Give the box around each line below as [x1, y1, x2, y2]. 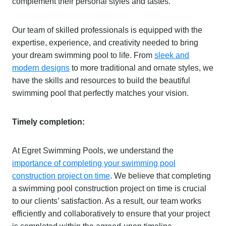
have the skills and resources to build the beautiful [12, 76, 190, 85]
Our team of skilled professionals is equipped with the [12, 25, 202, 34]
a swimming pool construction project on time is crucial [12, 184, 206, 193]
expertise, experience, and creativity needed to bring [12, 38, 198, 47]
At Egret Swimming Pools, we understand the [12, 146, 174, 155]
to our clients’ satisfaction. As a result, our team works [12, 196, 201, 205]
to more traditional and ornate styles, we [70, 63, 213, 72]
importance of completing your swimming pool [12, 158, 176, 167]
